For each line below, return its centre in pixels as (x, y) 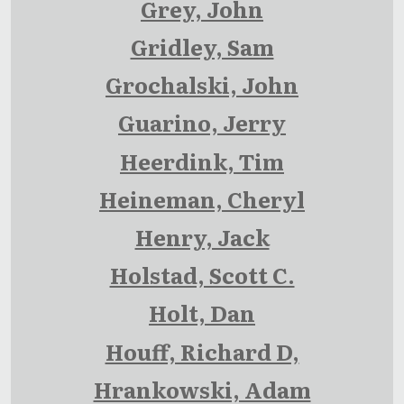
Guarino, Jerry (202, 123)
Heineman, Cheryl (202, 198)
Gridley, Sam (202, 47)
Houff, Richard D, (202, 351)
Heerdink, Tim (202, 161)
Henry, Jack (202, 237)
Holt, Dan (202, 313)
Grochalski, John (202, 85)
